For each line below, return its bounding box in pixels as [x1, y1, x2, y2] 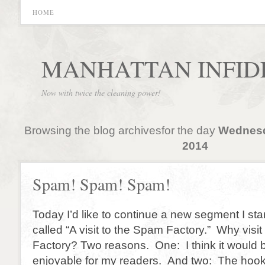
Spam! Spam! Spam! [33, 173, 170, 195]
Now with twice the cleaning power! [41, 87, 161, 98]
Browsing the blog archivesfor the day [24, 124, 218, 137]
